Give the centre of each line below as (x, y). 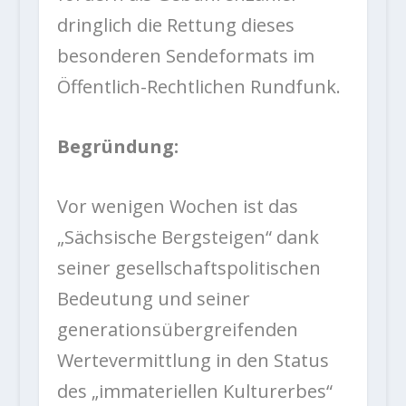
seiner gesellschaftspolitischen (188, 268)
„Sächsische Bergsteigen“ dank (188, 237)
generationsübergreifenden (177, 330)
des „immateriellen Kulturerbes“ (194, 391)
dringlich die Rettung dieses (175, 25)
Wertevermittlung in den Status (193, 361)
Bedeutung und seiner (153, 299)
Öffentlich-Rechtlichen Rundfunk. (198, 87)
